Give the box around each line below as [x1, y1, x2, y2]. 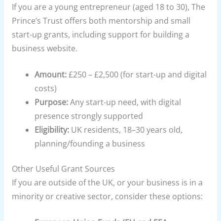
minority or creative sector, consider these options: [11, 190, 203, 202]
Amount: [35, 69, 67, 80]
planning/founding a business [35, 138, 146, 149]
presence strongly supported [35, 110, 144, 121]
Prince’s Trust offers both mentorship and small [11, 15, 190, 26]
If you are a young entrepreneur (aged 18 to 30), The [11, 1, 205, 12]
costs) [35, 82, 57, 94]
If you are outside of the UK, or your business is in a [11, 177, 203, 188]
